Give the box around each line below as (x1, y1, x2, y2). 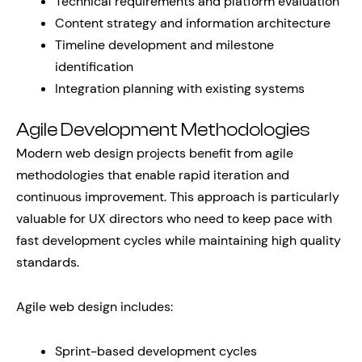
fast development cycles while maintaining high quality (16, 232, 341, 249)
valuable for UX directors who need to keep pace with (16, 210, 332, 227)
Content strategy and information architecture (55, 15, 330, 32)
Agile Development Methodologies (16, 120, 310, 141)
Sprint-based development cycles (55, 343, 257, 360)
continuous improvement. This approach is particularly (16, 188, 339, 205)
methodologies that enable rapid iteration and (16, 166, 289, 183)
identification (55, 58, 133, 75)
